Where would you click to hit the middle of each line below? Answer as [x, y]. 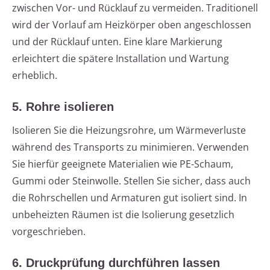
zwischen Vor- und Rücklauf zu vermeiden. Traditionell [135, 8]
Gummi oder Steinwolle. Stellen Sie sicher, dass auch [131, 181]
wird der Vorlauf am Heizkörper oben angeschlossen [132, 25]
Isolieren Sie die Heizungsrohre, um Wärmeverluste [129, 130]
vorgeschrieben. [49, 232]
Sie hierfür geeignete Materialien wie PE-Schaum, [123, 164]
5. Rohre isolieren [63, 107]
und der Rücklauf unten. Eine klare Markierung [117, 42]
